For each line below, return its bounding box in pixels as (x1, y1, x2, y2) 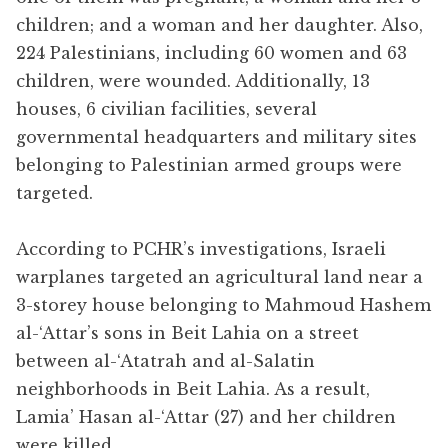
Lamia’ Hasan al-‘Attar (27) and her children (16, 406, 396, 427)
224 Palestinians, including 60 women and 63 (16, 42, 407, 63)
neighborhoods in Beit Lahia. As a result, (16, 378, 370, 399)
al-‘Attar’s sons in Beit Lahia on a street (16, 322, 359, 343)
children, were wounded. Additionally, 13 (16, 70, 370, 91)
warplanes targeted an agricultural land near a (16, 266, 423, 287)
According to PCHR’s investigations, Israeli (16, 238, 386, 259)
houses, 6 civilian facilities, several (16, 98, 317, 119)
